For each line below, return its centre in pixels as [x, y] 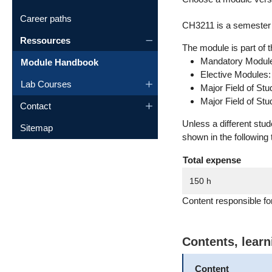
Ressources [45, 40]
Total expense [212, 160]
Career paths [46, 18]
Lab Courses [46, 84]
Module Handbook [59, 62]
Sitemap [36, 127]
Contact [36, 106]
